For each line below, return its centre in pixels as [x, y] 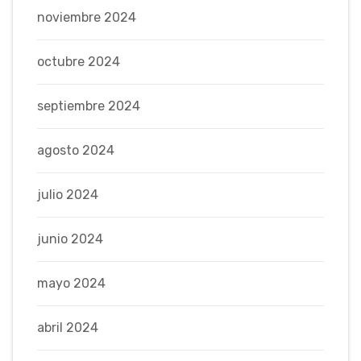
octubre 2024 [79, 61]
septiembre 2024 [89, 106]
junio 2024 [70, 239]
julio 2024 [68, 194]
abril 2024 [68, 327]
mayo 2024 [71, 283]
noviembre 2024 [87, 17]
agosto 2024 [76, 150]
